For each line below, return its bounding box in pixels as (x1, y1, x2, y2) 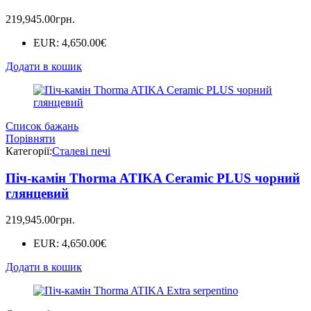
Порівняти (6, 133, 56, 144)
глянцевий (6, 185, 69, 201)
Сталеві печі (52, 145, 110, 157)
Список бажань (6, 120, 78, 132)
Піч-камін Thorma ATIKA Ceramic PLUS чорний (6, 170, 300, 185)
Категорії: (6, 145, 52, 157)
